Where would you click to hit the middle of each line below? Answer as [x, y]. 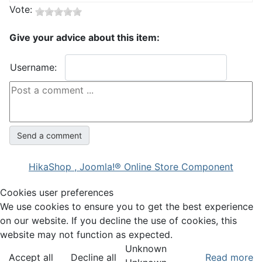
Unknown [146, 249]
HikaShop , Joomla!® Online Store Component [131, 167]
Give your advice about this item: [85, 38]
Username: [33, 68]
